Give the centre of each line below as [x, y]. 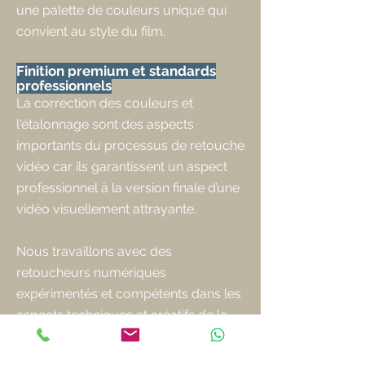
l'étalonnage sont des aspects [105, 124]
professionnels [64, 86]
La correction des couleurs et [105, 103]
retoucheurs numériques [91, 273]
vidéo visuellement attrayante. [108, 209]
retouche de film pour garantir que [120, 336]
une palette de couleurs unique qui [121, 10]
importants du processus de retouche [130, 145]
